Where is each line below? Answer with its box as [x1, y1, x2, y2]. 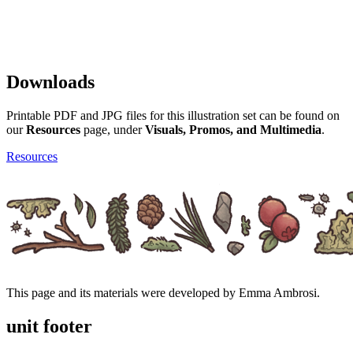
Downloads [6, 71, 95, 92]
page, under [80, 122, 145, 136]
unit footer [6, 315, 92, 336]
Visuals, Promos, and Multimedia [145, 122, 321, 136]
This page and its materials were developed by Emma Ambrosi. [6, 285, 320, 299]
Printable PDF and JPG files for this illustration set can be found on [6, 108, 340, 122]
